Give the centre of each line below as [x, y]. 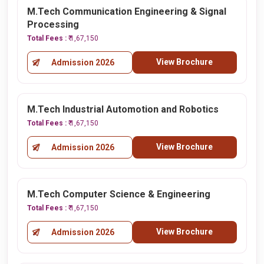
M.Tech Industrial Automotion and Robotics [123, 109]
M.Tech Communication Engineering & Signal [127, 11]
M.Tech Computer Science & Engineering [119, 194]
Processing [53, 24]
